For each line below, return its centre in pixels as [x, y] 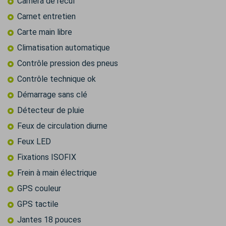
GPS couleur [39, 189]
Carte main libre [45, 32]
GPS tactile [38, 204]
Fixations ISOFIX [47, 157]
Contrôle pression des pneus [68, 64]
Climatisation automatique [64, 48]
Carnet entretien [46, 17]
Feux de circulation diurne [62, 126]
